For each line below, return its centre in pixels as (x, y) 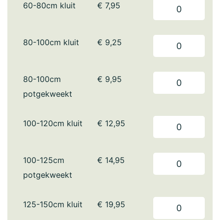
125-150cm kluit (53, 204)
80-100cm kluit (51, 42)
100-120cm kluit (53, 123)
